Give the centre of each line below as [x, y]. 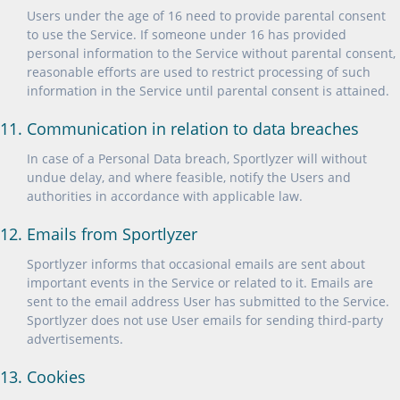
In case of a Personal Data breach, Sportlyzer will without [197, 158]
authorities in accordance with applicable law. [165, 196]
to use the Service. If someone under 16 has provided [187, 34]
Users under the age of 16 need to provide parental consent [206, 16]
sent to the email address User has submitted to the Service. [208, 301]
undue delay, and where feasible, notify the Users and [189, 177]
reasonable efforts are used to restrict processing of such [199, 72]
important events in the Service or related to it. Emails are [200, 283]
